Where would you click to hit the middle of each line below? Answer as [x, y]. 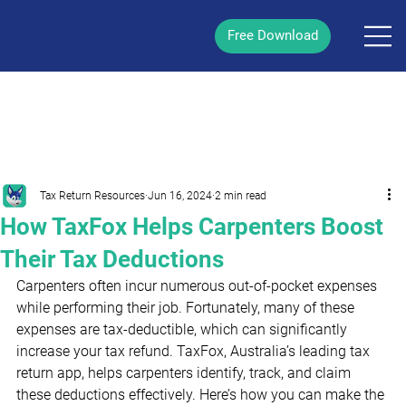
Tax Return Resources [92, 196]
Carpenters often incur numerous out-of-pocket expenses [198, 286]
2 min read [241, 196]
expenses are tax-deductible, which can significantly [184, 329]
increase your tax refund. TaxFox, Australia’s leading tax [195, 351]
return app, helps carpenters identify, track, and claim [185, 373]
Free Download [272, 36]
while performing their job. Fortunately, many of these [187, 308]
